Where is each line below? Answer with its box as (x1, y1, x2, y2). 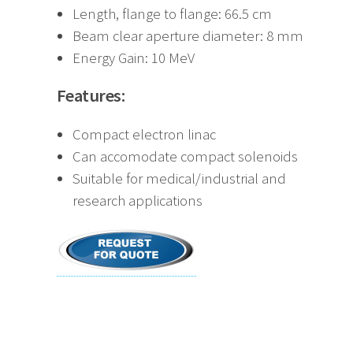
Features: (57, 84, 124, 107)
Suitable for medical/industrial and (72, 169, 286, 188)
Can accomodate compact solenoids (72, 147, 298, 165)
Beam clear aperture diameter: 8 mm (72, 27, 303, 46)
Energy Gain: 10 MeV (72, 49, 195, 68)
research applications (72, 191, 203, 210)
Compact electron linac (72, 124, 216, 143)
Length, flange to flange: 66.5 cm (72, 5, 272, 24)
